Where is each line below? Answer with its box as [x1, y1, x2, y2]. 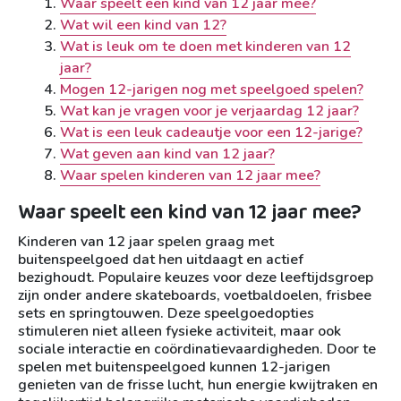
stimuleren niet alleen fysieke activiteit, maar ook [18, 321, 341, 341]
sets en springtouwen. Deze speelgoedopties [18, 303, 314, 323]
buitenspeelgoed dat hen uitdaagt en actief [18, 250, 303, 269]
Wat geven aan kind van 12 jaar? [60, 144, 275, 164]
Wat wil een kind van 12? [60, 15, 226, 35]
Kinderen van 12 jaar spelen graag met [18, 232, 274, 252]
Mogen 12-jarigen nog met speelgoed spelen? [60, 80, 363, 99]
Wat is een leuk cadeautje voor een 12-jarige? [60, 123, 363, 142]
